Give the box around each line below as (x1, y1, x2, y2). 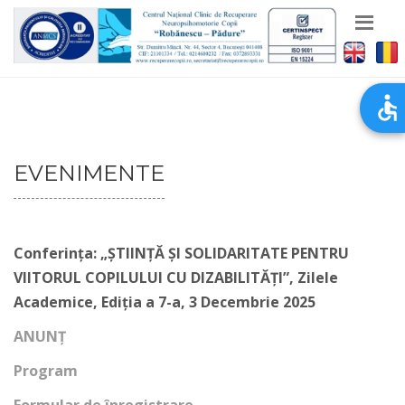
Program (14, 361, 78, 381)
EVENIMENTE (14, 160, 165, 186)
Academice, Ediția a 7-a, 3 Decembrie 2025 (14, 292, 316, 312)
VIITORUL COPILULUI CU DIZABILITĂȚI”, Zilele (14, 268, 338, 287)
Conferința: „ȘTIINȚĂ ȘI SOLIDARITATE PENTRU (14, 243, 349, 263)
